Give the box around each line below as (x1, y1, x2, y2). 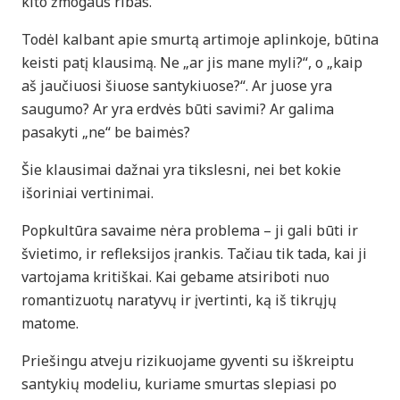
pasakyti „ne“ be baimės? (21, 121, 190, 142)
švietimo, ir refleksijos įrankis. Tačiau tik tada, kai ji (21, 243, 367, 263)
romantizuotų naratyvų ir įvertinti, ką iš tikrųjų (21, 289, 337, 310)
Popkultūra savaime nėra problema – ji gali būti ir (21, 220, 358, 240)
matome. (21, 312, 79, 333)
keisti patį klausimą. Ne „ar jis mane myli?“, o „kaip (21, 52, 362, 72)
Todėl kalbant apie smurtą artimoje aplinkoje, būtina (21, 29, 379, 49)
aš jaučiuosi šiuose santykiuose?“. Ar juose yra (21, 75, 332, 96)
